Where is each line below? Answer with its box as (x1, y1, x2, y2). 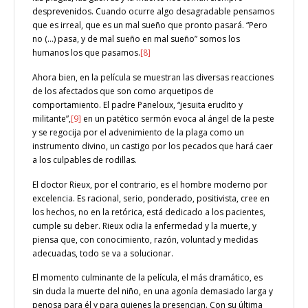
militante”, (32, 112, 71, 124)
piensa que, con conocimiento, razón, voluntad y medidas (32, 233, 258, 245)
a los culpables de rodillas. (32, 153, 137, 166)
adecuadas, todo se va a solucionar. (32, 247, 174, 259)
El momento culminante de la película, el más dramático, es (32, 272, 263, 284)
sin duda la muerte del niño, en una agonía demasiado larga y (32, 285, 274, 298)
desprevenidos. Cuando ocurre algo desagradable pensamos (32, 5, 275, 18)
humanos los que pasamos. (32, 47, 141, 59)
